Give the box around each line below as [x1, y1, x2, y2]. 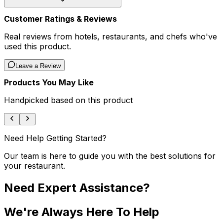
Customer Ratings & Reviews [4, 14, 117, 24]
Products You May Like [4, 77, 94, 88]
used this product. [4, 41, 71, 52]
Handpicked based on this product [4, 95, 133, 106]
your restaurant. [4, 161, 65, 171]
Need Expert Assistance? [4, 181, 150, 195]
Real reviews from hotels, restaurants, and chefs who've [4, 32, 217, 42]
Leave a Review [15, 62, 61, 70]
